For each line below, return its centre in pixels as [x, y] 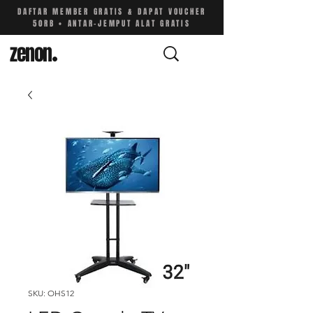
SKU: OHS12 [51, 293]
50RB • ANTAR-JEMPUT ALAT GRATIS [112, 23]
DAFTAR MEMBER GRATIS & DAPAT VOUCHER [112, 12]
